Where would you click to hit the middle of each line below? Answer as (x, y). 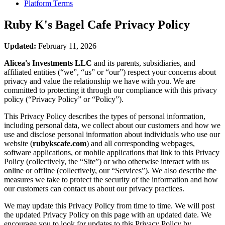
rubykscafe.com (60, 143)
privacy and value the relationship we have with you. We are (100, 81)
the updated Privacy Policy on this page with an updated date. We (108, 214)
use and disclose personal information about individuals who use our (112, 134)
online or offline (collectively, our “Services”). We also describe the (110, 170)
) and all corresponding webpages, (141, 143)
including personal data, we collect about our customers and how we (112, 125)
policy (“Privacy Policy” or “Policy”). (64, 99)
